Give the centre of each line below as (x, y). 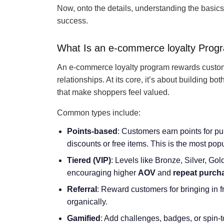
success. (72, 21)
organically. (87, 202)
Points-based (92, 131)
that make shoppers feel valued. (113, 92)
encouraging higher (102, 173)
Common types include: (99, 113)
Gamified (84, 218)
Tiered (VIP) (89, 160)
